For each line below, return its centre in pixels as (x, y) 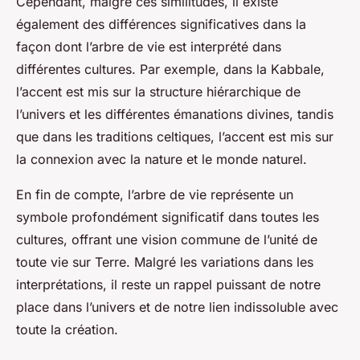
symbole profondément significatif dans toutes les (168, 217)
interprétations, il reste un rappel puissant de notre (168, 285)
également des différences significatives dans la (161, 25)
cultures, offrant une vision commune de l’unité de (167, 240)
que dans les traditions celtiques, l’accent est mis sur (175, 137)
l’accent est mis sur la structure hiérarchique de (158, 92)
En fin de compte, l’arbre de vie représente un (155, 195)
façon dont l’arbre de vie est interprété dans (149, 47)
